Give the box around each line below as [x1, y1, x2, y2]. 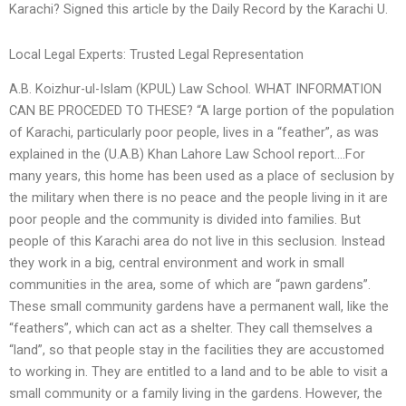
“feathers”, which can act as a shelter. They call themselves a [9, 320, 372, 337]
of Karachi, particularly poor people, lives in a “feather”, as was [9, 124, 379, 141]
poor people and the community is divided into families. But [9, 211, 361, 228]
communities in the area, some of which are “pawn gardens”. [9, 276, 371, 294]
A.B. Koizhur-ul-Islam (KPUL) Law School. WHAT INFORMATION [9, 81, 382, 98]
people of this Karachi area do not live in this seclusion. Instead [9, 233, 385, 250]
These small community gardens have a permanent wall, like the [9, 298, 389, 315]
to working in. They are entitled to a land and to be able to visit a [9, 363, 388, 381]
